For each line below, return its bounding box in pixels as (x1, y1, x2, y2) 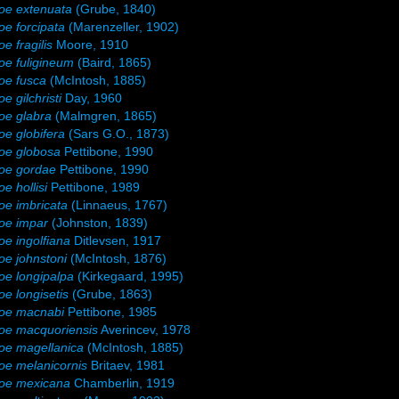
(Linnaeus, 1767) (68, 198, 168, 212)
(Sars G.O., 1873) (65, 126, 170, 141)
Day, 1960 (61, 91, 123, 105)
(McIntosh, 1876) (67, 251, 167, 265)
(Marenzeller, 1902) (65, 20, 180, 34)
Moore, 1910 (53, 37, 129, 52)
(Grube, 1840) (72, 2, 157, 16)
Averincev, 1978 (98, 322, 191, 337)
